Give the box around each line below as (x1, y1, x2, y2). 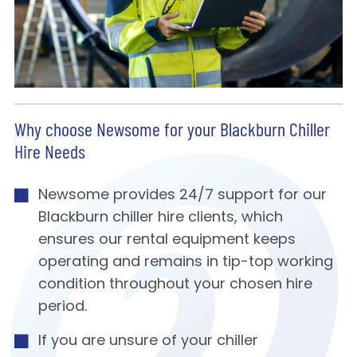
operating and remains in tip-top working (37, 255, 333, 271)
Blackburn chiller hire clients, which (37, 210, 283, 226)
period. (37, 300, 87, 316)
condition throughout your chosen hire (37, 277, 312, 293)
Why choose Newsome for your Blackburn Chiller (14, 122, 330, 142)
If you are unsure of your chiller (37, 334, 258, 350)
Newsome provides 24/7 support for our (37, 188, 327, 204)
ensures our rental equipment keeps (37, 233, 296, 249)
